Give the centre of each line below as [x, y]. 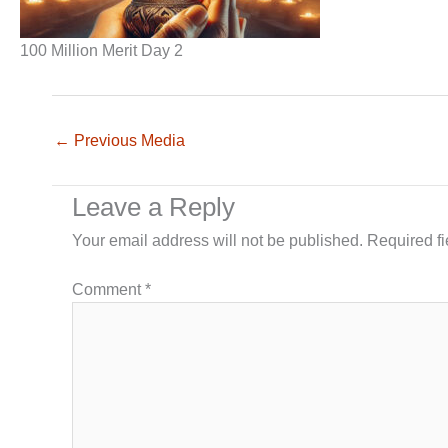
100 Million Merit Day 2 [101, 51]
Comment [108, 290]
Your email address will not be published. [217, 241]
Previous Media [127, 141]
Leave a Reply [153, 207]
